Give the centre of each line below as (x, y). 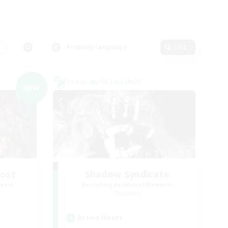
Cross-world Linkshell (104, 82)
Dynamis (127, 193)
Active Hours (100, 217)
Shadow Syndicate (127, 174)
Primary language (97, 47)
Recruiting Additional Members (127, 185)
